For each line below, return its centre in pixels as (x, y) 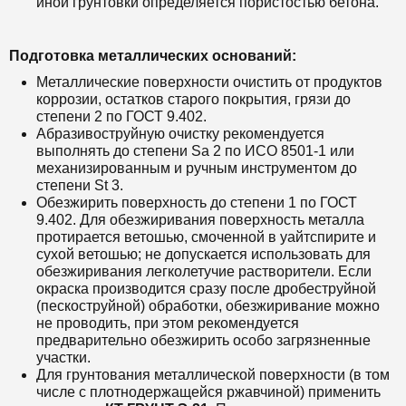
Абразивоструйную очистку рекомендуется (180, 134)
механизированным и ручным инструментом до (197, 168)
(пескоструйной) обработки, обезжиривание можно (208, 306)
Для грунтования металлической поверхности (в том (213, 375)
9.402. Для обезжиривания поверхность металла (200, 220)
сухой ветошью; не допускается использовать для (203, 254)
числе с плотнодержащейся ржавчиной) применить (208, 392)
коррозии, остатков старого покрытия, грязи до (193, 99)
